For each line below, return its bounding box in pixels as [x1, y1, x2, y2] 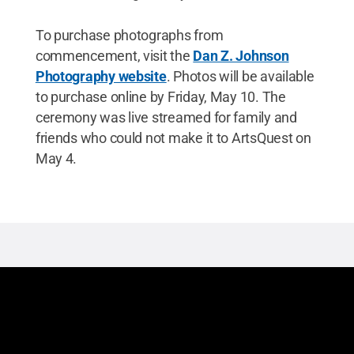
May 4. [35, 149, 77, 167]
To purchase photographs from [35, 26, 224, 43]
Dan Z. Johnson [193, 47, 289, 64]
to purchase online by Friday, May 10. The [35, 88, 286, 105]
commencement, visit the [35, 47, 194, 64]
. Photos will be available [166, 67, 314, 85]
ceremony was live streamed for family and [35, 108, 297, 126]
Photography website [35, 67, 167, 85]
